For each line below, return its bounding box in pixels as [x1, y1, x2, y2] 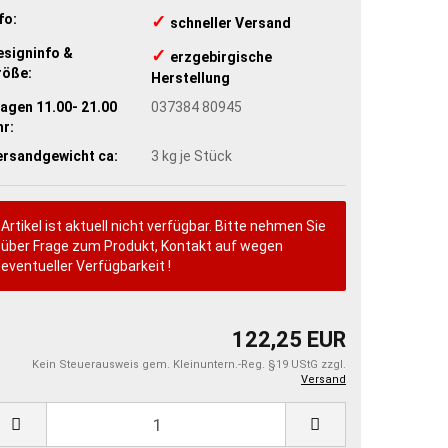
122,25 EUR [232, 327, 346, 353]
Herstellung [151, 69, 230, 86]
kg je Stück [159, 147, 232, 164]
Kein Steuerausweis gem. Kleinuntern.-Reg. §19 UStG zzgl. [32, 358, 346, 372]
